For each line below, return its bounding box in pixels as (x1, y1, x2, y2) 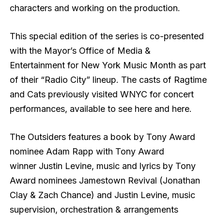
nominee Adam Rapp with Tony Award (10, 146, 164, 156)
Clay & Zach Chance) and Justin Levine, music (10, 189, 195, 200)
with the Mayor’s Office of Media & (10, 46, 151, 56)
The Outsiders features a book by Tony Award (10, 131, 195, 142)
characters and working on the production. (10, 3, 180, 14)
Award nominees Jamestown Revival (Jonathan (10, 175, 200, 186)
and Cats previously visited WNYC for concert (10, 89, 194, 100)
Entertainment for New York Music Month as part (10, 60, 206, 71)
